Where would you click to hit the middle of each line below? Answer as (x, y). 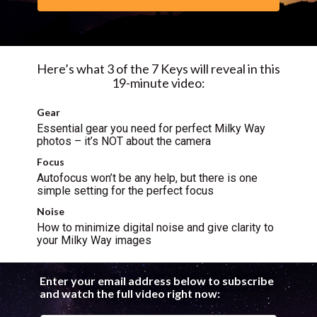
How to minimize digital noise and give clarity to (155, 227)
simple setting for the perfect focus (125, 190)
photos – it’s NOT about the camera (124, 141)
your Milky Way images (97, 240)
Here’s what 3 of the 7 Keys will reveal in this (158, 68)
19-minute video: (158, 82)
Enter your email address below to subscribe (157, 281)
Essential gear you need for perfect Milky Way (151, 128)
